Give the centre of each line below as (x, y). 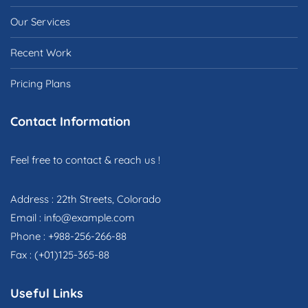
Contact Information (70, 122)
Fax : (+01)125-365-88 (60, 255)
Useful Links (47, 294)
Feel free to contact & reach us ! (85, 160)
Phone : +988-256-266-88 (68, 236)
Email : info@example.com (73, 218)
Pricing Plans (41, 84)
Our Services (40, 22)
